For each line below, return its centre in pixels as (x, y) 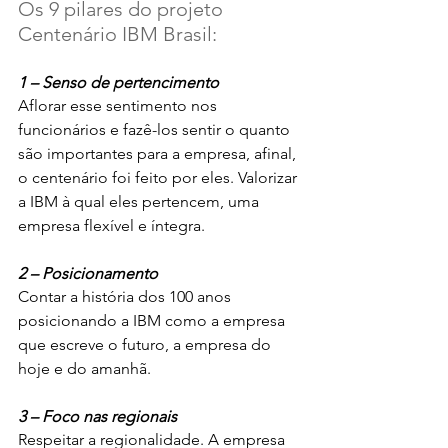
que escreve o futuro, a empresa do (146, 344)
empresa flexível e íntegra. (111, 225)
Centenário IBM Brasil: (117, 33)
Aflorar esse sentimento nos (119, 105)
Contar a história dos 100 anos (126, 296)
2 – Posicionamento (90, 273)
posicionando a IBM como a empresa (153, 320)
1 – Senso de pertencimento (118, 82)
